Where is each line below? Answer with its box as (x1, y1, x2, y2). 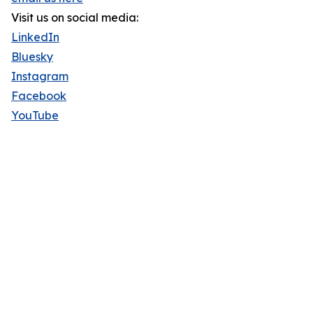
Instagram (11, 69, 68, 83)
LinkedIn (11, 30, 59, 44)
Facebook (11, 89, 66, 103)
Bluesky (11, 50, 53, 64)
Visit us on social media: (11, 10, 138, 24)
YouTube (11, 108, 59, 122)
